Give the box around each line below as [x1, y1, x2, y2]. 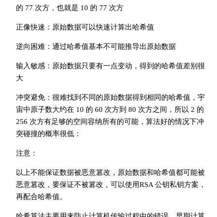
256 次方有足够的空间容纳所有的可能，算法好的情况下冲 [15, 118, 204, 125]
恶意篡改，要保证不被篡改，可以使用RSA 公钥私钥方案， [15, 181, 206, 188]
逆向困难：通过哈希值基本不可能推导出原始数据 [15, 43, 176, 50]
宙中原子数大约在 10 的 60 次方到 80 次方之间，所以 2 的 [15, 106, 204, 113]
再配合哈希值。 [15, 193, 67, 201]
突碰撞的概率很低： [15, 130, 81, 138]
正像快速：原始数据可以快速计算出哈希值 [15, 23, 154, 31]
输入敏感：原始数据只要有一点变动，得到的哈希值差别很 [15, 62, 205, 70]
